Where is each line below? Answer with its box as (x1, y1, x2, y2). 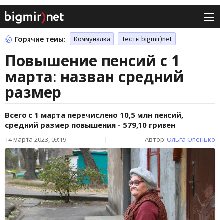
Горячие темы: (15, 34, 66, 44)
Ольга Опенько (167, 135, 215, 144)
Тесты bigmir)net (122, 34, 172, 44)
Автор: (145, 135, 167, 144)
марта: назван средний (5, 66, 184, 87)
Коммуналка (74, 34, 110, 44)
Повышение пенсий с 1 (5, 51, 180, 71)
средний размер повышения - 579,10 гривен (5, 120, 175, 130)
